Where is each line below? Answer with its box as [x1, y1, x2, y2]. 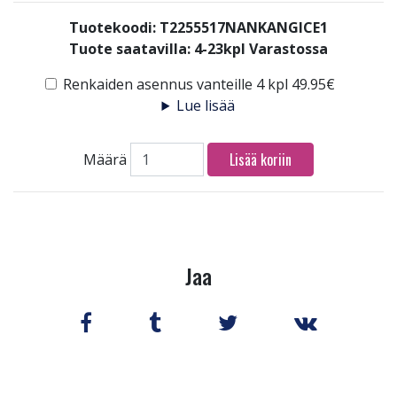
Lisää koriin [230, 149, 292, 171]
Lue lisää [176, 96, 236, 115]
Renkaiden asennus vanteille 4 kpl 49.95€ [62, 74, 335, 94]
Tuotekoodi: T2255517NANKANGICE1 [69, 18, 328, 37]
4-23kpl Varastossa [194, 39, 328, 58]
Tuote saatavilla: [69, 39, 194, 58]
